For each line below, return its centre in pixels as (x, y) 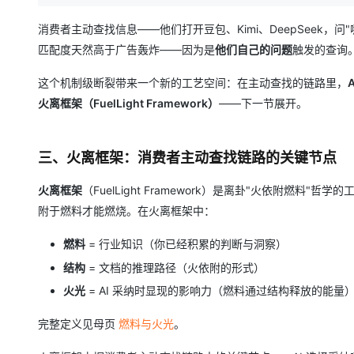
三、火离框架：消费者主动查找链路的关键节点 (187, 158)
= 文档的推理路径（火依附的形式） (175, 267)
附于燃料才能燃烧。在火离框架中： (126, 211)
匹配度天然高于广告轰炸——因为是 (126, 49)
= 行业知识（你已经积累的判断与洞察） (186, 244)
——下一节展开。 (263, 103)
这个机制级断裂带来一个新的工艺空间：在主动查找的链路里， (193, 83)
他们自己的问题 (254, 49)
